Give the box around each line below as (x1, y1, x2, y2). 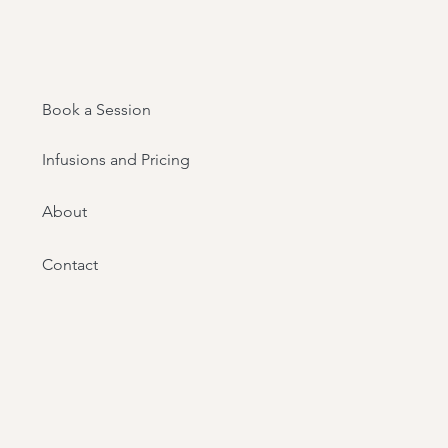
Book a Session (42, 100, 151, 119)
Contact (42, 255, 98, 274)
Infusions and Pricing (42, 150, 190, 169)
